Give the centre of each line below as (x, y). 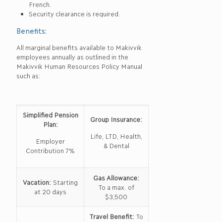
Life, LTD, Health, (116, 136)
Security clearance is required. (75, 13)
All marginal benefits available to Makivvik (79, 47)
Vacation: (38, 182)
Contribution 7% (50, 150)
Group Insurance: (116, 119)
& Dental (116, 145)
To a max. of (116, 187)
